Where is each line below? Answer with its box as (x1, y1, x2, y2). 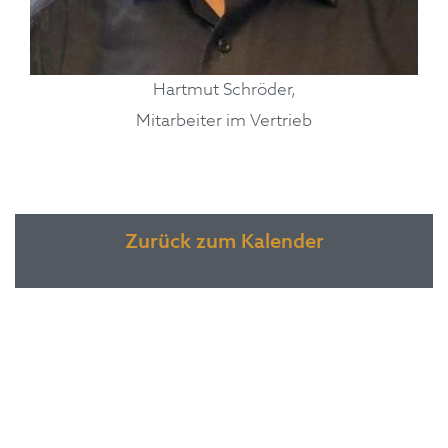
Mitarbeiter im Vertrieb (136, 112, 312, 130)
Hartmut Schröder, (152, 81, 296, 99)
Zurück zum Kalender (124, 233, 324, 253)
